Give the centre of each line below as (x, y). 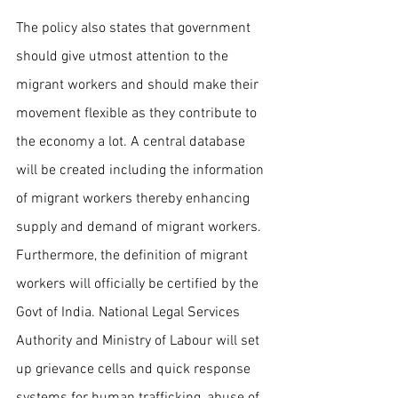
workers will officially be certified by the (139, 284)
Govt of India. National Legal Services (130, 312)
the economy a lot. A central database (132, 142)
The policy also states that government (135, 28)
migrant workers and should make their (139, 85)
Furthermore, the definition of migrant (134, 255)
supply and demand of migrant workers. (140, 227)
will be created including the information (142, 170)
